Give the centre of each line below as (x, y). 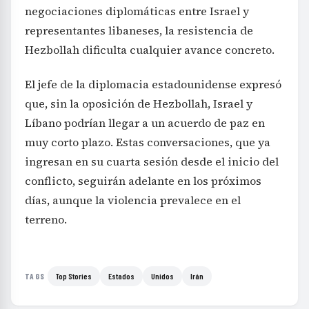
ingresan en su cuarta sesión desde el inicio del (152, 162)
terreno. (46, 220)
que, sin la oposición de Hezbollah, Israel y (139, 104)
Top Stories (74, 276)
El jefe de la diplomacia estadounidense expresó (153, 84)
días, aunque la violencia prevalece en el (133, 200)
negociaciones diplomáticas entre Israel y (137, 11)
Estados (122, 276)
